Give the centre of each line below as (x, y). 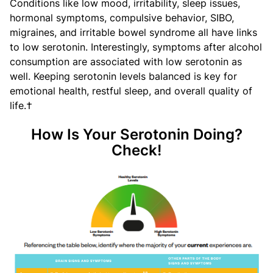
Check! (136, 150)
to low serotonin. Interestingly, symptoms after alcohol (136, 47)
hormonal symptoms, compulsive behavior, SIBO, (122, 17)
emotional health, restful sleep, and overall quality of (131, 90)
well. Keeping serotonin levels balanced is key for (123, 76)
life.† (21, 105)
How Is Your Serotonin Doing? (136, 134)
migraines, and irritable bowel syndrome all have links (133, 32)
